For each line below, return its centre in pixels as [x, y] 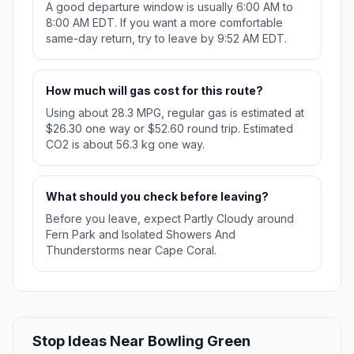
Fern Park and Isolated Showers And [141, 235]
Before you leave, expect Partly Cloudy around [170, 219]
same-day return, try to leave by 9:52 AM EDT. [166, 39]
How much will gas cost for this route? [154, 91]
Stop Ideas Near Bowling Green [141, 341]
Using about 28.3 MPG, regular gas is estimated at [175, 113]
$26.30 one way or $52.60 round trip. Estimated [169, 129]
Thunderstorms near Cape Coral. [131, 250]
